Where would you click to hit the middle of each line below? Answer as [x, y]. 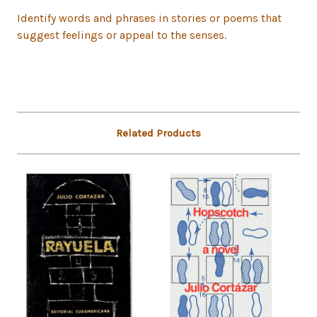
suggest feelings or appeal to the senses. [122, 35]
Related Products [158, 133]
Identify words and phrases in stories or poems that [149, 18]
